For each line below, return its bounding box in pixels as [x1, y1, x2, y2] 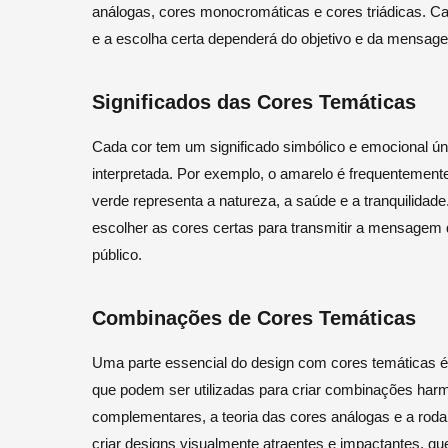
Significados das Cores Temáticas [92, 91, 416, 114]
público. [92, 245, 142, 263]
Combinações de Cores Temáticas [92, 306, 416, 329]
